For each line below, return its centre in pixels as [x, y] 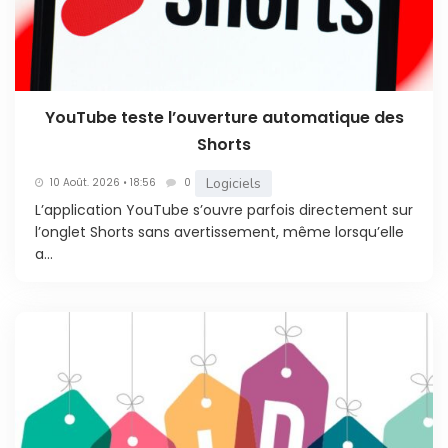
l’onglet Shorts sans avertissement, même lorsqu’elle [219, 231]
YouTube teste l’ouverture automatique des [224, 117]
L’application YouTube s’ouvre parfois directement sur [224, 209]
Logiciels [233, 183]
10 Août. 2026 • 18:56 [103, 182]
